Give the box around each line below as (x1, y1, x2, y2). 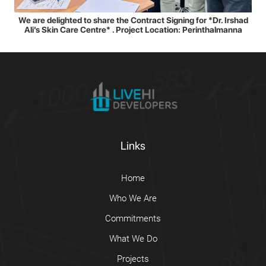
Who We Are (109, 193, 157, 204)
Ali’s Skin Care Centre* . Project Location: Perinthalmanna (24, 25, 242, 34)
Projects (117, 254, 149, 264)
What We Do (109, 233, 157, 244)
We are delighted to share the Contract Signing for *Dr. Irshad (18, 15, 248, 25)
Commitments (105, 213, 161, 224)
